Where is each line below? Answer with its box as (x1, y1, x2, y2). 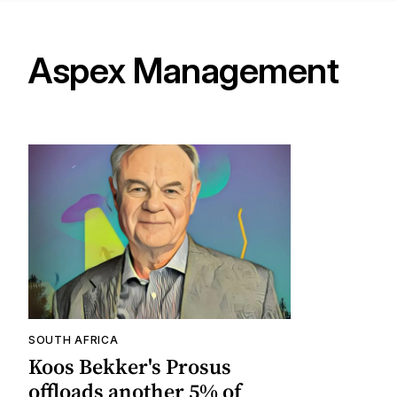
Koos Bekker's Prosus (28, 352, 231, 382)
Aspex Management (28, 49, 339, 93)
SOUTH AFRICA (28, 333, 119, 347)
